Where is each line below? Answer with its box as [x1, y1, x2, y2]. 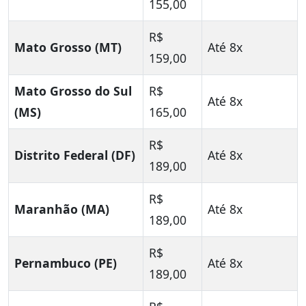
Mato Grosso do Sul [14, 83, 132, 100]
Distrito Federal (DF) [14, 147, 135, 164]
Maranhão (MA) [14, 201, 109, 218]
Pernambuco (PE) [14, 255, 117, 272]
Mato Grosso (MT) [14, 39, 122, 56]
